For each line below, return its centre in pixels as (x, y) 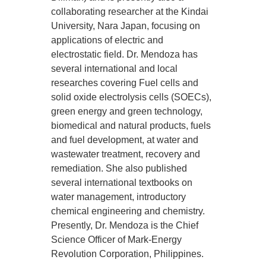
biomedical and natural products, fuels (131, 126)
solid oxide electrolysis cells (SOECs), (132, 97)
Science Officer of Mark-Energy (117, 240)
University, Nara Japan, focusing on (126, 26)
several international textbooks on (122, 183)
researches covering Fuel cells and (125, 83)
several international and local (115, 69)
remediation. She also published (119, 169)
